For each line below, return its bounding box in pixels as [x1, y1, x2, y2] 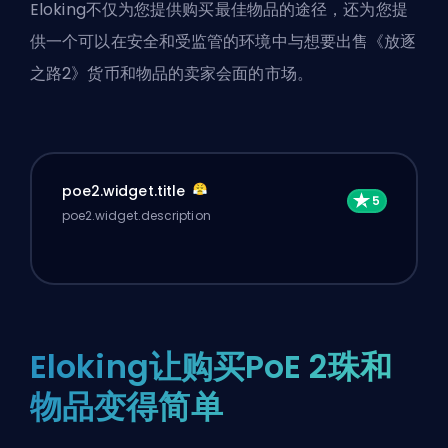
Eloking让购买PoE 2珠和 [30, 344, 392, 390]
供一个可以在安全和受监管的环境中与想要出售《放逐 [30, 30, 417, 54]
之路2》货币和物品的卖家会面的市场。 [30, 62, 313, 86]
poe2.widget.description [61, 206, 211, 224]
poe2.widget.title [61, 180, 190, 201]
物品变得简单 [30, 384, 223, 430]
